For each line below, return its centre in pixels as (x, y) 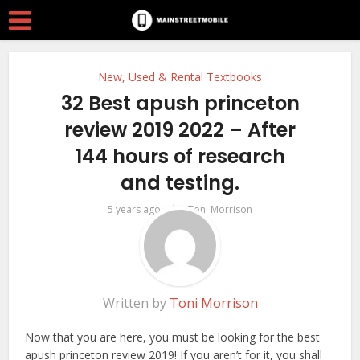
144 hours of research (180, 156)
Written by (136, 303)
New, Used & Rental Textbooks (180, 77)
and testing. (180, 183)
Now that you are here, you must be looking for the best (173, 337)
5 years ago (134, 209)
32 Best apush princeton (180, 103)
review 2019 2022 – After (180, 130)
